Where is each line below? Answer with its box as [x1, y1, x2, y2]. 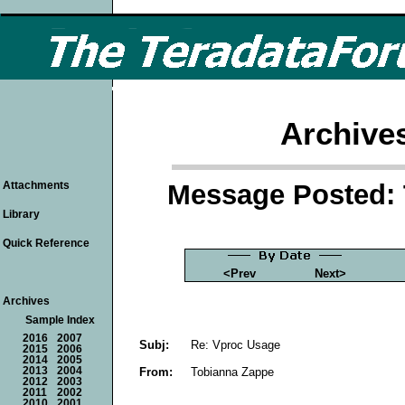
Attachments [3, 179, 70, 192]
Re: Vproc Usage [191, 337, 280, 352]
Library [3, 208, 40, 221]
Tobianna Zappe [191, 364, 274, 379]
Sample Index [25, 315, 95, 325]
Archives [3, 295, 50, 307]
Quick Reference [3, 237, 89, 250]
